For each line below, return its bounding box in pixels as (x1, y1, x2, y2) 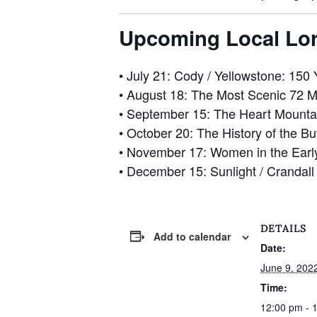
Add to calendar (154, 229, 231, 243)
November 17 (127, 142, 203, 161)
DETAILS (260, 221, 306, 235)
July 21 (127, 65, 167, 84)
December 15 (127, 161, 203, 180)
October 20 (127, 122, 190, 142)
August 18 (127, 84, 184, 103)
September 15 (127, 103, 207, 122)
